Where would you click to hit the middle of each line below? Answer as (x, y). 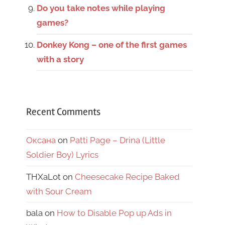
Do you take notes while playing (101, 8)
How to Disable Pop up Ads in (114, 213)
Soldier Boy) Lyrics (62, 155)
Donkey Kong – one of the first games (112, 45)
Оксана (41, 140)
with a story (61, 60)
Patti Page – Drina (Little (118, 140)
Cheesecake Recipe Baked (127, 177)
